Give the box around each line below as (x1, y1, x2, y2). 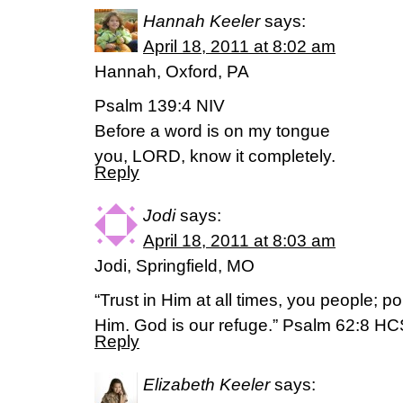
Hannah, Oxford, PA (94, 62, 249, 81)
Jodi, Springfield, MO (94, 256, 255, 275)
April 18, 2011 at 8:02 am (143, 37, 336, 56)
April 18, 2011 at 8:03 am (143, 231, 336, 250)
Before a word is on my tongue (94, 121, 330, 140)
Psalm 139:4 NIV (94, 96, 225, 115)
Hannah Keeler (143, 12, 260, 31)
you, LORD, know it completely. (94, 147, 336, 166)
